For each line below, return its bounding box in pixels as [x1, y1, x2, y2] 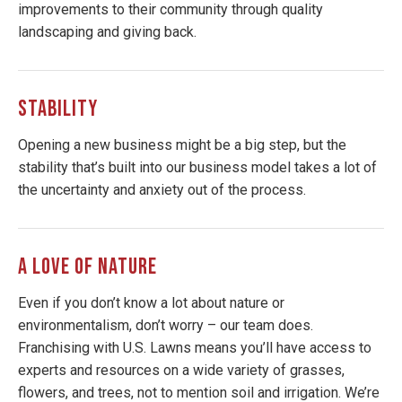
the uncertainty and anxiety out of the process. [18, 180, 306, 198]
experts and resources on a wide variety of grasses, [18, 361, 345, 379]
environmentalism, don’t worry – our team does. [18, 316, 313, 334]
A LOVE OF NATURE [18, 252, 157, 281]
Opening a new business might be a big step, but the [18, 135, 346, 153]
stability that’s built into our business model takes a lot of [18, 158, 377, 176]
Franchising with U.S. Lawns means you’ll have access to [18, 338, 371, 356]
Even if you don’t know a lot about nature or [18, 293, 284, 311]
